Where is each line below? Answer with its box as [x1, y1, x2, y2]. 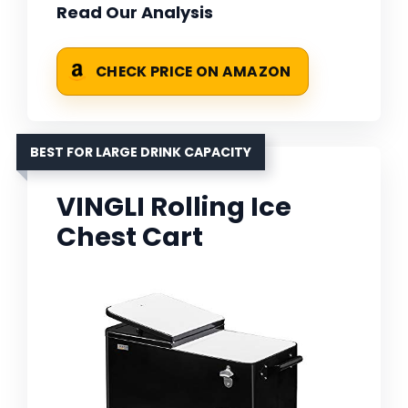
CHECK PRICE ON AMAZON [96, 62, 291, 82]
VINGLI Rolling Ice [56, 189, 291, 226]
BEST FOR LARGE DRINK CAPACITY [30, 143, 251, 162]
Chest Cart [56, 219, 203, 256]
